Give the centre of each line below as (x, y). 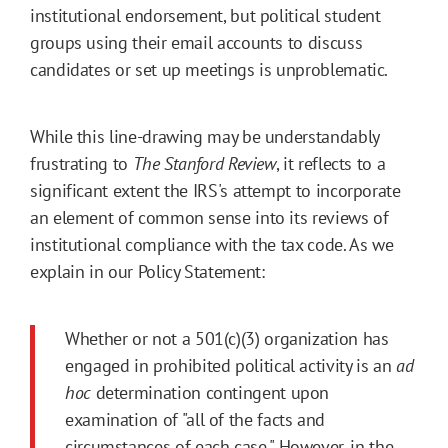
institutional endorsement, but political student (205, 16)
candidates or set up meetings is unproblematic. (213, 70)
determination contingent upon (210, 393)
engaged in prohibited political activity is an (231, 366)
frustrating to (81, 164)
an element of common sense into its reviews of (209, 218)
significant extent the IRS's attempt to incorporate (215, 191)
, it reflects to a (330, 164)
